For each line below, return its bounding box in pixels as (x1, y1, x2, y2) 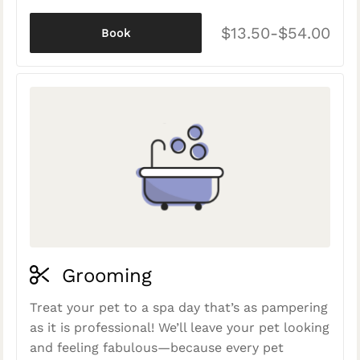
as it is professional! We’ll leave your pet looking (30, 320, 329, 335)
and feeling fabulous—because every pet (30, 340, 284, 355)
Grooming (55, 264, 152, 287)
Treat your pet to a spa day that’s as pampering (30, 300, 328, 315)
